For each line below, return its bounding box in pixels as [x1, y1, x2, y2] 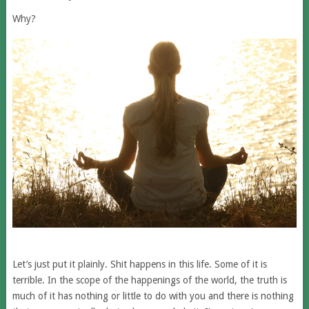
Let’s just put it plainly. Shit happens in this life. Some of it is [12, 259, 267, 270]
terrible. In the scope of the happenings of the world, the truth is [12, 275, 287, 286]
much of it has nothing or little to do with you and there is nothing [12, 290, 294, 302]
